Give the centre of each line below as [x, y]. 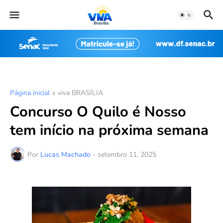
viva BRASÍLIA [80, 93]
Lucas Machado [65, 154]
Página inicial [30, 93]
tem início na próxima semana [109, 130]
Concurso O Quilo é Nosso [98, 112]
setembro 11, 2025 [127, 154]
